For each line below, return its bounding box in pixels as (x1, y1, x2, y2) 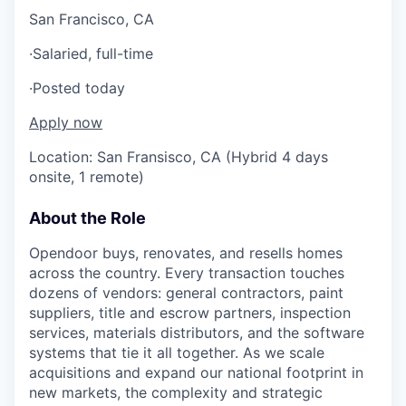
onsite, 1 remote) (29, 168, 144, 186)
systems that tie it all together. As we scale (29, 343, 324, 362)
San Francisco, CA (29, 10, 154, 28)
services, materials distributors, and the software (29, 324, 364, 342)
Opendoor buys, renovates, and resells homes (29, 244, 343, 262)
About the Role (29, 208, 146, 227)
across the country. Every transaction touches (29, 264, 344, 282)
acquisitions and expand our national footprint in (29, 363, 363, 382)
